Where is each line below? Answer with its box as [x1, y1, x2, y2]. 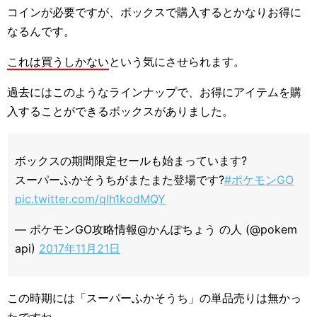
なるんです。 [7, 24, 75, 38]
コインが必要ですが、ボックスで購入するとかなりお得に [7, 5, 301, 19]
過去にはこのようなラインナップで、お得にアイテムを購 [7, 85, 301, 99]
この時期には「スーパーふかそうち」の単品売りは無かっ [7, 291, 301, 305]
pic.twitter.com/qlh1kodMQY [15, 192, 166, 206]
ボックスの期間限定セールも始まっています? [15, 154, 247, 168]
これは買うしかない [7, 54, 109, 69]
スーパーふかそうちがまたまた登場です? [15, 173, 224, 187]
